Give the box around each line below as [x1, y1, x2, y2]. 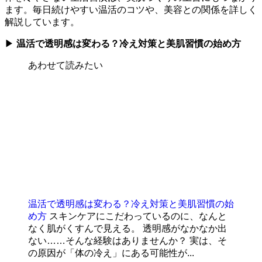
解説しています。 [5, 16, 80, 27]
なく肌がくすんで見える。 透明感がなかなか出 [28, 223, 227, 233]
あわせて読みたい [28, 60, 103, 70]
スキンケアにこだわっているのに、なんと [49, 211, 227, 221]
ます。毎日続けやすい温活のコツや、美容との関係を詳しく [5, 4, 257, 15]
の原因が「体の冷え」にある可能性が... [28, 247, 194, 258]
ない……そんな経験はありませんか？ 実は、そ [28, 235, 227, 246]
